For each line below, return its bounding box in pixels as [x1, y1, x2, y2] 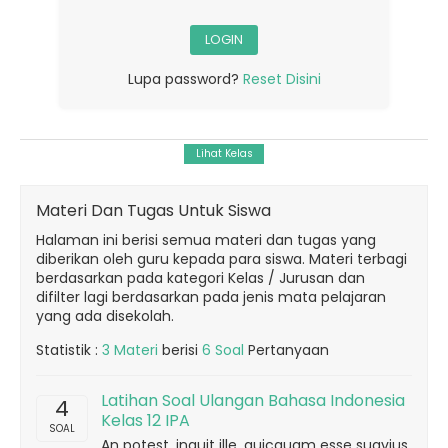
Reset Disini [242, 69, 321, 89]
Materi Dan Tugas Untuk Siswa [36, 199, 271, 222]
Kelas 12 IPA [101, 409, 190, 432]
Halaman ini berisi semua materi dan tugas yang [36, 230, 376, 250]
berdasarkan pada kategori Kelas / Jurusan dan [36, 268, 365, 288]
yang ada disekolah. [36, 306, 174, 326]
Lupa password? [127, 69, 243, 89]
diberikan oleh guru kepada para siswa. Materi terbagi [36, 249, 407, 269]
